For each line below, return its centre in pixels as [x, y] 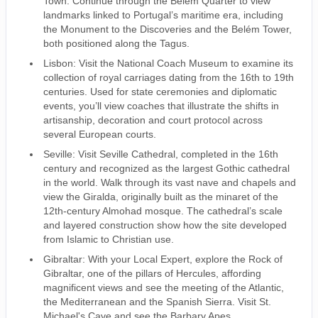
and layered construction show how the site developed [165, 225]
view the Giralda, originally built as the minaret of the [161, 196]
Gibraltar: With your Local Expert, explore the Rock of [163, 259]
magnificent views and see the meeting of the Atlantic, [164, 287]
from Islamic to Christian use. [109, 239]
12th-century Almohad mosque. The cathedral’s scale [163, 210]
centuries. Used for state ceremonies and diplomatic [160, 91]
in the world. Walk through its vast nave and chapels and [170, 182]
